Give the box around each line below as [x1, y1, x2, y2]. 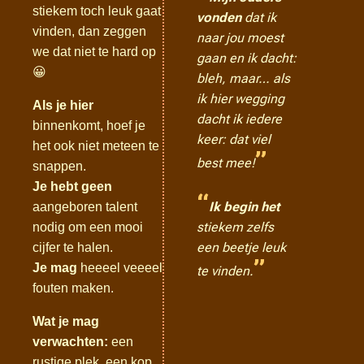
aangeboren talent [32, 200, 137, 214]
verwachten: [32, 335, 108, 349]
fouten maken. [32, 281, 114, 295]
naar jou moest [197, 30, 284, 45]
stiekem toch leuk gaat [32, 4, 161, 18]
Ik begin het [209, 199, 280, 214]
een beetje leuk [197, 240, 287, 255]
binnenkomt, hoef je [32, 119, 145, 132]
